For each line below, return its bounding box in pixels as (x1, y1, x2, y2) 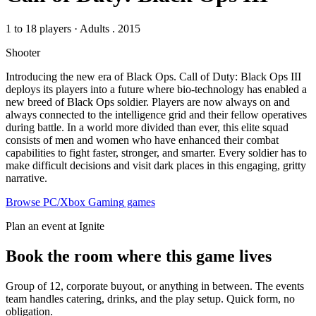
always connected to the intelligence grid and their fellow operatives (6, 109, 307, 121)
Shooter (6, 47, 40, 59)
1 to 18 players (6, 23, 71, 35)
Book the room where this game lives (6, 247, 272, 266)
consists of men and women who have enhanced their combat (6, 134, 279, 147)
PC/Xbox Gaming (43, 196, 124, 209)
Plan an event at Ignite (6, 220, 104, 233)
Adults (80, 23, 109, 35)
